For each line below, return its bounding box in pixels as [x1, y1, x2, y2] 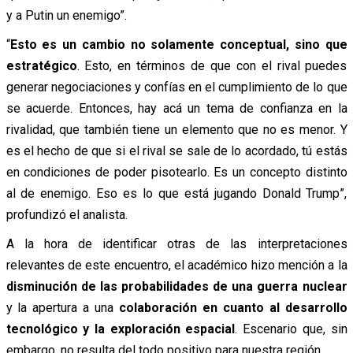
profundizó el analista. [6, 207, 128, 223]
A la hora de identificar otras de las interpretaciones [6, 236, 347, 252]
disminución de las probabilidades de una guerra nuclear [6, 279, 347, 295]
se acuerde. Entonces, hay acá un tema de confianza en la [6, 101, 347, 117]
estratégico [6, 58, 77, 74]
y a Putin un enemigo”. [6, 8, 127, 24]
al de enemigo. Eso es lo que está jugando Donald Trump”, [6, 186, 347, 202]
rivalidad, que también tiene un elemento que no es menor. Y [6, 122, 347, 138]
